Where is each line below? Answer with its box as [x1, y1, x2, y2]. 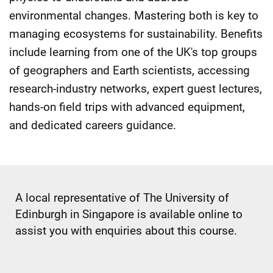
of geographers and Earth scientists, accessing [9, 63, 250, 77]
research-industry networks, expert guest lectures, [9, 82, 262, 96]
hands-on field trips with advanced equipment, [9, 100, 245, 114]
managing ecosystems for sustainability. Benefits [9, 27, 263, 41]
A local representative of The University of [15, 191, 229, 205]
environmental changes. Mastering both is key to [9, 9, 258, 23]
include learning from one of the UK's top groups [9, 45, 257, 59]
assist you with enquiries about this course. [15, 224, 237, 238]
